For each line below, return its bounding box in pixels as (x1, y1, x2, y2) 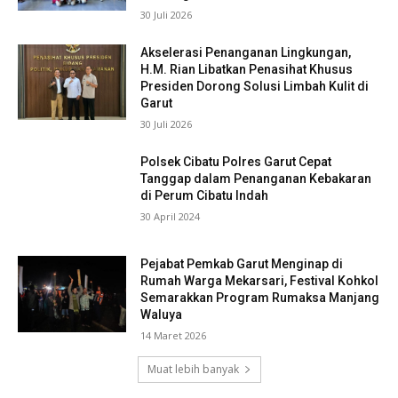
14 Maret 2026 (140, 329, 207, 343)
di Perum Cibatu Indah (140, 187, 269, 203)
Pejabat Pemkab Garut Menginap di (140, 257, 344, 272)
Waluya (140, 307, 183, 322)
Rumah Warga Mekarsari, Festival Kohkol (140, 274, 379, 289)
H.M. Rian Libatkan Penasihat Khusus (140, 61, 354, 76)
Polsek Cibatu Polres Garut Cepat (140, 154, 332, 169)
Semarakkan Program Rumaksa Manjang (140, 291, 380, 306)
